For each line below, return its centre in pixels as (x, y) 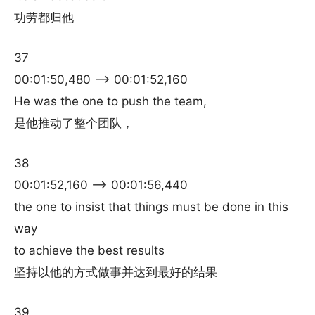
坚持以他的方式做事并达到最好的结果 (116, 272)
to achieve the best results (89, 250)
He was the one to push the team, (110, 101)
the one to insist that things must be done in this (151, 207)
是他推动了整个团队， (74, 123)
